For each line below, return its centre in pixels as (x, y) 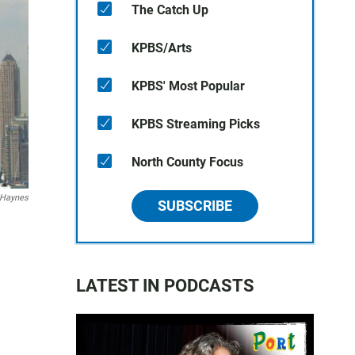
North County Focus (187, 162)
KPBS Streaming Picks (196, 124)
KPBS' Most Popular (188, 86)
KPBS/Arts (162, 48)
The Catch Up (170, 10)
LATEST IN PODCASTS (165, 286)
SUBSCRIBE (195, 206)
